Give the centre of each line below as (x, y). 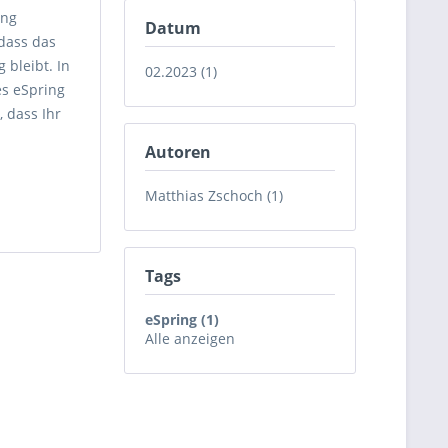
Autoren (178, 152)
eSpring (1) (182, 319)
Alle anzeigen (190, 338)
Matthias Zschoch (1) (214, 195)
